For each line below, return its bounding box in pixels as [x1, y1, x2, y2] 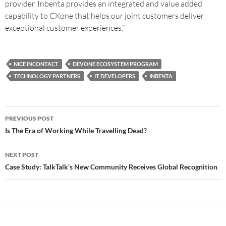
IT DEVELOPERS [94, 73, 135, 79]
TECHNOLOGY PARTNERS [14, 73, 80, 79]
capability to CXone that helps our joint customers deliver [5, 11, 204, 21]
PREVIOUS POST [5, 115, 53, 122]
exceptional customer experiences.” [5, 23, 125, 33]
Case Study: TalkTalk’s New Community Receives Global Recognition [5, 162, 217, 171]
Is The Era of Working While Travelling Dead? [5, 126, 147, 135]
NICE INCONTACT [14, 61, 59, 67]
